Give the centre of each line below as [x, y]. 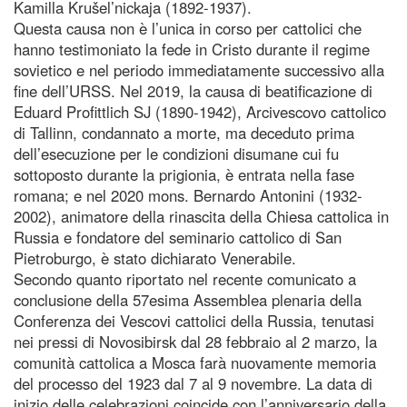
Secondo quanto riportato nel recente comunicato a [185, 278]
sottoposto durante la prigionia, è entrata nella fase [184, 174]
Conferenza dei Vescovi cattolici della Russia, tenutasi [194, 320]
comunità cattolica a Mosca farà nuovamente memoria [195, 362]
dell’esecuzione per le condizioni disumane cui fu [176, 153]
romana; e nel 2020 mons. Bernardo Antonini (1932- [188, 195]
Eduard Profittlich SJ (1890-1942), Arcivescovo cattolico [200, 111]
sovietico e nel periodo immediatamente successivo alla [199, 69]
